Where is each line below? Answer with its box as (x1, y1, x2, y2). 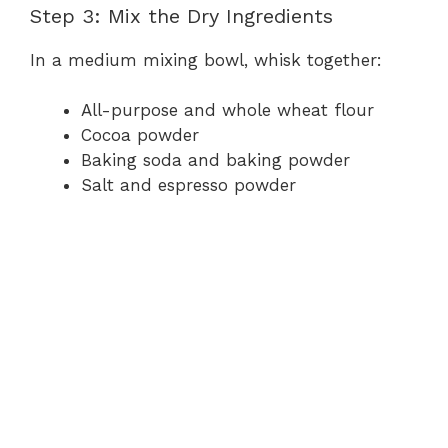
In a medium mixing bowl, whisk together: (30, 49, 382, 70)
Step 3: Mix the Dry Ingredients (30, 3, 333, 28)
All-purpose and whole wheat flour (81, 100, 374, 121)
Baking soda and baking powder (81, 150, 350, 171)
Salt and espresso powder (81, 175, 296, 196)
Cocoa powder (81, 125, 199, 146)
